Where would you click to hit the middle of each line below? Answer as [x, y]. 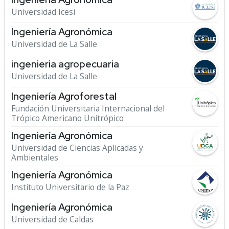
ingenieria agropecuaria [65, 64]
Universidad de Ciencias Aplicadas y [77, 148]
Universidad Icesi [43, 12]
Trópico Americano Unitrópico [67, 118]
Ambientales [35, 157]
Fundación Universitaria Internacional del [88, 108]
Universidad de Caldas [52, 219]
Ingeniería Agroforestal [64, 96]
